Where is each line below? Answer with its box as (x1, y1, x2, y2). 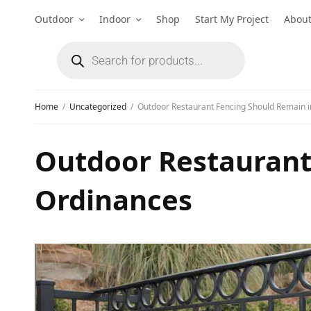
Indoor (99, 12, 131, 26)
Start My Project (195, 12, 269, 26)
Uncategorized (69, 101, 126, 112)
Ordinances (35, 180, 192, 219)
